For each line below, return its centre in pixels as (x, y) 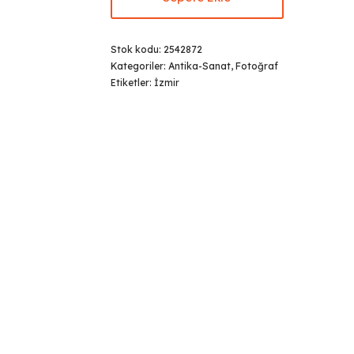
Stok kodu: (137, 49)
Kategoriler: (139, 66)
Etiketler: (132, 83)
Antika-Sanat (199, 66)
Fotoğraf (256, 66)
